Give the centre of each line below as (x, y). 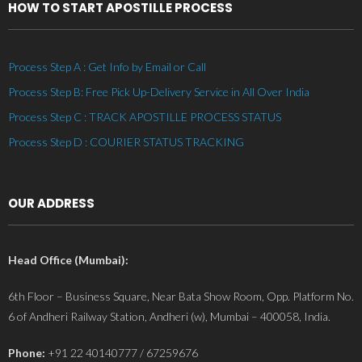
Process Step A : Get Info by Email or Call (107, 66)
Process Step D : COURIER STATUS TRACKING (126, 141)
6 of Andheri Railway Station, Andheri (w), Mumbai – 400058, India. (169, 316)
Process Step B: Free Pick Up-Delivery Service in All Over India (159, 91)
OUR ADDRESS (51, 203)
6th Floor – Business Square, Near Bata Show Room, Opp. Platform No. (181, 296)
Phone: (27, 352)
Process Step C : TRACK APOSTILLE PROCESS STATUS (145, 116)
